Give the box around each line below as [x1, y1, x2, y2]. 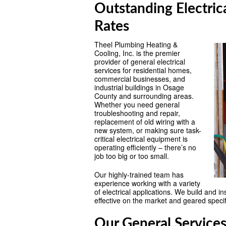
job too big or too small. [94, 151, 169, 161]
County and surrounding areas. [94, 91, 194, 101]
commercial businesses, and [94, 74, 185, 84]
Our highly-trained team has [94, 169, 184, 180]
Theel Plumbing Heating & [94, 39, 178, 49]
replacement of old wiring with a [94, 117, 195, 127]
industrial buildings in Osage [94, 82, 184, 92]
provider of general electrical [94, 56, 185, 67]
